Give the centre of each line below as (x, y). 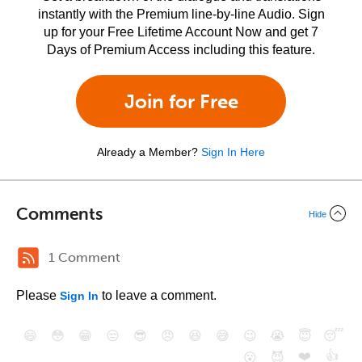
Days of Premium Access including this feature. (181, 50)
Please (38, 295)
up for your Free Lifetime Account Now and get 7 (181, 32)
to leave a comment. (158, 295)
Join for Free (181, 101)
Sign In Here (233, 152)
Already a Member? (147, 152)
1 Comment (84, 257)
